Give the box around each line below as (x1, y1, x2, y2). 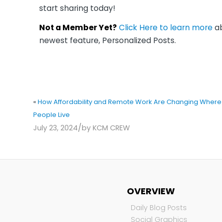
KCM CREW (93, 122, 130, 133)
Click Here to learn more (119, 22, 213, 33)
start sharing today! (39, 2, 115, 13)
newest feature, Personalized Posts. (39, 35, 176, 46)
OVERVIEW (127, 184, 175, 197)
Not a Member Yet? (39, 22, 117, 33)
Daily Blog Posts (131, 202, 187, 213)
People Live (33, 110, 70, 119)
